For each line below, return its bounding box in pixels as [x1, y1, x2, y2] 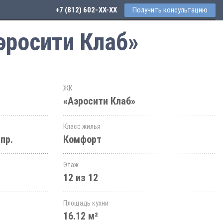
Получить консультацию [132, 5, 208, 14]
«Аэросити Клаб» [63, 95, 135, 107]
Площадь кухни [63, 199, 109, 207]
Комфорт [63, 133, 102, 145]
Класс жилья [63, 122, 101, 130]
